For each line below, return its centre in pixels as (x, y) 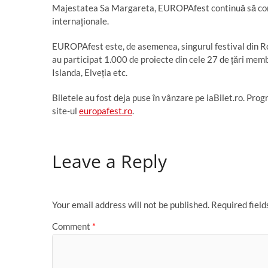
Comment (72, 226)
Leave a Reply (109, 161)
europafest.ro (106, 111)
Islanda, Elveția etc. (90, 72)
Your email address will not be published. (131, 205)
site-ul (66, 111)
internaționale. (80, 21)
